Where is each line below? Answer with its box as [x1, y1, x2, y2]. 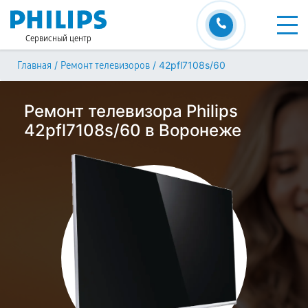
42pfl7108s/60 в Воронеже [24, 120, 241, 140]
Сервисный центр [25, 34, 91, 43]
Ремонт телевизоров [60, 60, 150, 71]
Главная [17, 60, 52, 71]
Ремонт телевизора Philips [24, 101, 238, 121]
